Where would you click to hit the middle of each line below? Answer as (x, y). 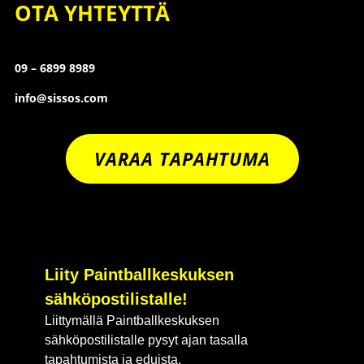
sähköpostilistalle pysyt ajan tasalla (146, 340)
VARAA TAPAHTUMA (182, 158)
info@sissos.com (61, 97)
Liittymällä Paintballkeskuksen (132, 320)
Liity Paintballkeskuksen (139, 274)
